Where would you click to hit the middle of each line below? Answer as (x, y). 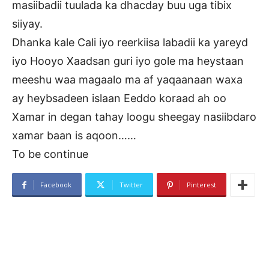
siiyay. (27, 24)
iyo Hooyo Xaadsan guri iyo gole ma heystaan (128, 61)
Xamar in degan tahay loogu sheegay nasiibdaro (134, 117)
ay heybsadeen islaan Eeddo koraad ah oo (119, 98)
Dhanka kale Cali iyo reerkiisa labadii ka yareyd (130, 43)
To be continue (50, 154)
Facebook (56, 185)
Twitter (131, 185)
